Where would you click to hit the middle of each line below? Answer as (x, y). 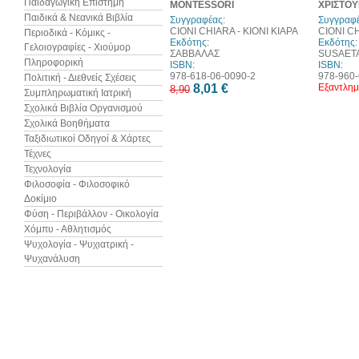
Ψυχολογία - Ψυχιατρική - (79, 244)
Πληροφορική (53, 63)
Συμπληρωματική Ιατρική (77, 93)
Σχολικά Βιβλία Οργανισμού (83, 108)
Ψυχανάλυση (52, 259)
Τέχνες (37, 154)
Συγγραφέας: (197, 20)
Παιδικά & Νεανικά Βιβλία (78, 18)
